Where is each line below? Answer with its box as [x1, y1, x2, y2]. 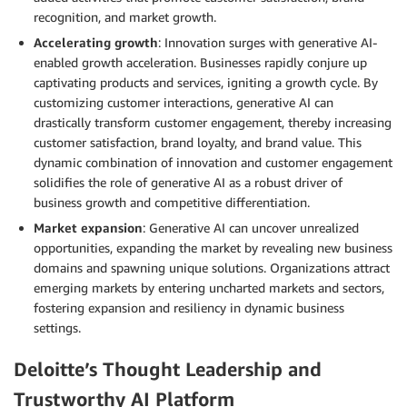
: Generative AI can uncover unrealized [143, 220, 359, 236]
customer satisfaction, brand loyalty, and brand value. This [34, 134, 362, 151]
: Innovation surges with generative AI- [158, 35, 377, 51]
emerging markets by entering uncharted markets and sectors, [34, 280, 384, 296]
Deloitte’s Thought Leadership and [14, 357, 322, 381]
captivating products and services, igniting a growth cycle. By [34, 74, 378, 91]
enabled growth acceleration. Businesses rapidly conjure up [34, 55, 367, 71]
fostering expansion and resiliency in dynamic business [34, 300, 344, 316]
